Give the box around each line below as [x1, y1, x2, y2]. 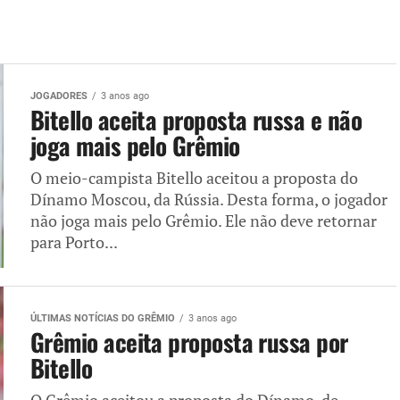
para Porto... [30, 232, 118, 253]
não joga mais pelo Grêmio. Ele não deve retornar [30, 211, 377, 231]
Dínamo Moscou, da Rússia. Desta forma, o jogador [30, 189, 387, 210]
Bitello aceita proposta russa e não [30, 102, 362, 137]
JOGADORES [30, 90, 87, 102]
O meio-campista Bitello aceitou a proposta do [30, 168, 358, 188]
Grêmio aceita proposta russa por [30, 324, 348, 360]
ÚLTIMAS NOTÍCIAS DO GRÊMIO [30, 312, 175, 324]
